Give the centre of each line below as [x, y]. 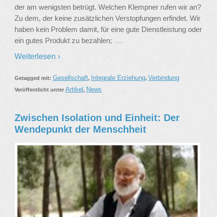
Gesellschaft [70, 78]
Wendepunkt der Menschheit [80, 130]
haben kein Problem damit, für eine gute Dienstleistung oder [108, 30]
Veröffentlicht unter [40, 90]
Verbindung [164, 78]
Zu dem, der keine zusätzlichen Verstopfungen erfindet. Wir [108, 18]
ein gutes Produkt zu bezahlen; [63, 41]
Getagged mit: [34, 78]
